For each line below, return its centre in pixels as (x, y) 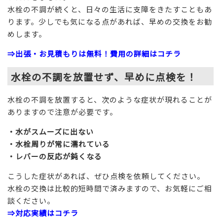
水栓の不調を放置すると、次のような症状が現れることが (110, 99)
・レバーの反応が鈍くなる (55, 156)
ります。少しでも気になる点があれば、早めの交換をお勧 (110, 21)
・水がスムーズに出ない (51, 131)
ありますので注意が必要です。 (62, 111)
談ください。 (31, 200)
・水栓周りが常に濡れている (59, 144)
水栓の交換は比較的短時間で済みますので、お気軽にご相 (110, 188)
